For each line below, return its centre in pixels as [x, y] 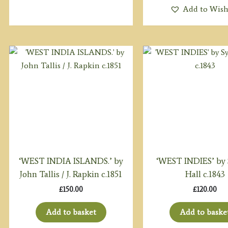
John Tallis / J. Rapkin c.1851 [71, 174]
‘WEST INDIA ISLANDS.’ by [71, 161]
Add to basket [71, 212]
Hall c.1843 [205, 174]
